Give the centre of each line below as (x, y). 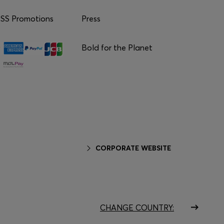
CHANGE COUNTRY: (137, 207)
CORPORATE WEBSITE (133, 148)
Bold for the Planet (117, 47)
